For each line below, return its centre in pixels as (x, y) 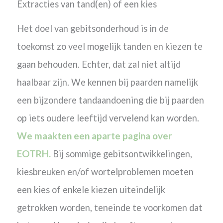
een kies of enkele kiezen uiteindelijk (91, 189)
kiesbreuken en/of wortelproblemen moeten (105, 171)
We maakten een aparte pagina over (94, 135)
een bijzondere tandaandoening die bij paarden (110, 100)
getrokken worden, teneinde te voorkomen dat (110, 207)
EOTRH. (35, 153)
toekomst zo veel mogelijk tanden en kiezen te (110, 46)
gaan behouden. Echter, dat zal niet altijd (99, 64)
